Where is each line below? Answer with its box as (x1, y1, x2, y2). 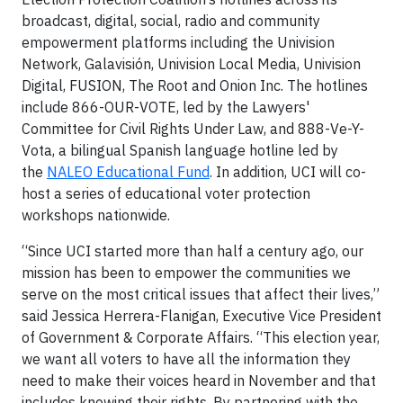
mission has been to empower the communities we (22, 264, 351, 282)
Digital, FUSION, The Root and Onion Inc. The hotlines (22, 76, 368, 94)
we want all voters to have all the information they (22, 350, 351, 368)
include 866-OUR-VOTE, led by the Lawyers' (22, 98, 309, 116)
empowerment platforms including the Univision (22, 33, 335, 51)
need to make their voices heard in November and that (22, 372, 376, 390)
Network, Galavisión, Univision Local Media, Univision (22, 55, 361, 73)
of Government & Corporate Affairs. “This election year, (22, 328, 380, 346)
